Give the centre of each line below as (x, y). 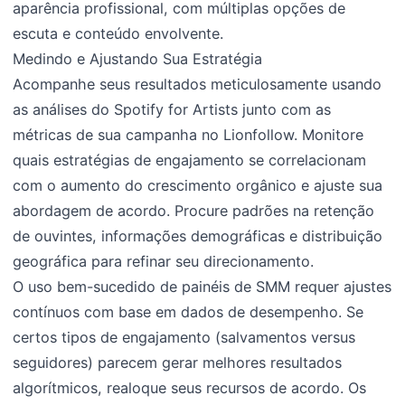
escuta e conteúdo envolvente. (118, 34)
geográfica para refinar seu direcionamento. (164, 262)
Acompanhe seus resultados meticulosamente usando (198, 85)
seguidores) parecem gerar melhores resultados (178, 363)
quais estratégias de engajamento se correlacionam (190, 160)
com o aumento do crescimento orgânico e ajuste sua (198, 186)
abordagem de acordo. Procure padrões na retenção (194, 211)
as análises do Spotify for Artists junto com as (172, 110)
